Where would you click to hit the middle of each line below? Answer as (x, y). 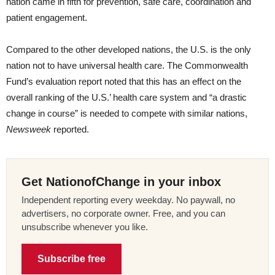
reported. (70, 130)
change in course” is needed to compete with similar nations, (127, 114)
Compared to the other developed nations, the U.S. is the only (129, 50)
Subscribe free (72, 259)
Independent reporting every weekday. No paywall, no (128, 200)
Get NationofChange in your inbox (121, 182)
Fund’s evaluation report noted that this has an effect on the (124, 82)
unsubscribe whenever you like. (85, 227)
